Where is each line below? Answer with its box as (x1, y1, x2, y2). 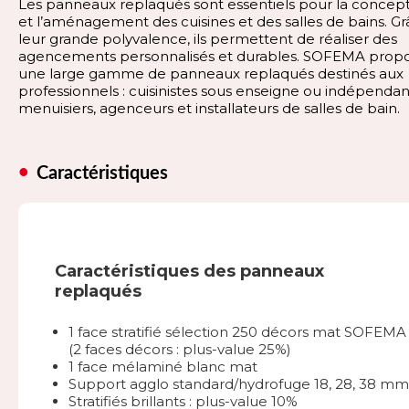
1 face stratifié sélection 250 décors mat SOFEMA (68, 322, 406, 341)
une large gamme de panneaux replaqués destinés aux (18, 64, 404, 82)
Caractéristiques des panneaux (55, 260, 324, 281)
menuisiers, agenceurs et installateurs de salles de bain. (18, 99, 400, 117)
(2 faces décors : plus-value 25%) (68, 340, 291, 358)
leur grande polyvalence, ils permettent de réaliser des (18, 29, 397, 47)
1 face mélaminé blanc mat (68, 357, 257, 375)
